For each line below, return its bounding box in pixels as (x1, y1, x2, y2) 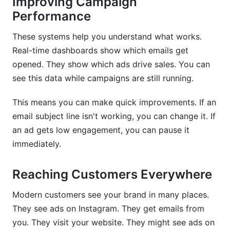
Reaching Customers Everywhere (12, 167, 212, 182)
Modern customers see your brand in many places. (12, 189, 209, 200)
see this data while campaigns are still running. (12, 73, 194, 83)
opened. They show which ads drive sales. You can (12, 59, 210, 69)
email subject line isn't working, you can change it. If (12, 111, 216, 121)
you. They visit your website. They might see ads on (12, 217, 215, 227)
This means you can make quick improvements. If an (12, 97, 216, 107)
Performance (12, 9, 91, 24)
